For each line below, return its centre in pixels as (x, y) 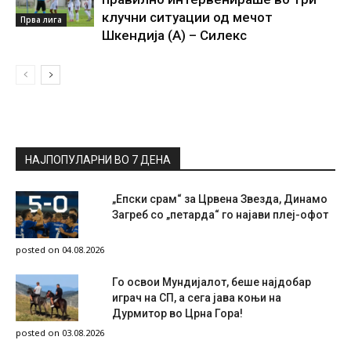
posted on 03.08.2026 (60, 333)
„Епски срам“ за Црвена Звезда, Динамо (220, 199)
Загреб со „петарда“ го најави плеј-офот (220, 215)
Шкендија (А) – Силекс (174, 36)
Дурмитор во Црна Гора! (177, 314)
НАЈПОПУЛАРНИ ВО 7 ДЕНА (98, 160)
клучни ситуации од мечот (187, 18)
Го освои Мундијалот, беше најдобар (212, 282)
